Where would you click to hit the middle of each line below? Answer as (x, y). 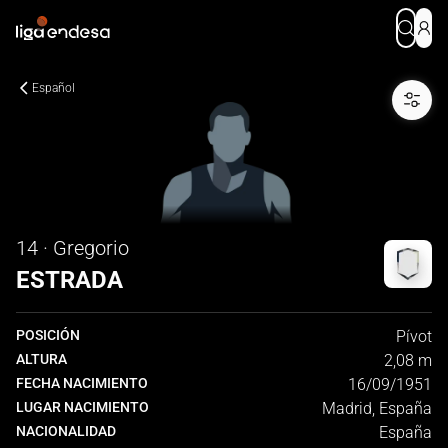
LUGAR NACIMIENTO (82, 407)
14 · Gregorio (72, 248)
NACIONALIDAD (66, 431)
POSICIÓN (48, 335)
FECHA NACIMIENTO (82, 383)
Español (53, 88)
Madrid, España (377, 408)
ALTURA (41, 359)
